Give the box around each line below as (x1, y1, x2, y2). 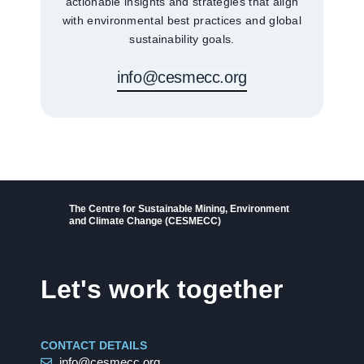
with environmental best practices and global (62, 14, 302, 28)
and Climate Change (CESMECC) (68, 214, 221, 227)
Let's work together (41, 275, 283, 305)
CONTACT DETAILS (41, 338, 147, 352)
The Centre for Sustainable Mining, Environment (68, 202, 289, 214)
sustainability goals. (129, 32, 235, 46)
